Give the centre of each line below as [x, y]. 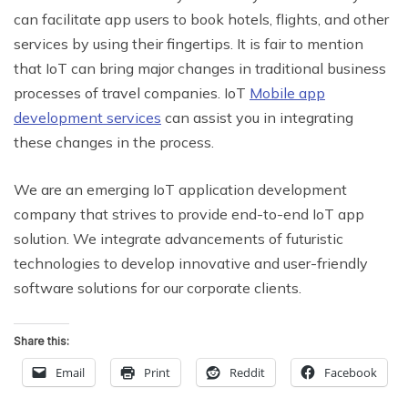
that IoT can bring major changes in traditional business [200, 69]
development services [87, 118]
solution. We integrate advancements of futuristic [178, 239]
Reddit [247, 373]
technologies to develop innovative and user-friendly [191, 264]
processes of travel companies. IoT [132, 93]
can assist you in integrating [257, 118]
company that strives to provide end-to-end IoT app [189, 214]
